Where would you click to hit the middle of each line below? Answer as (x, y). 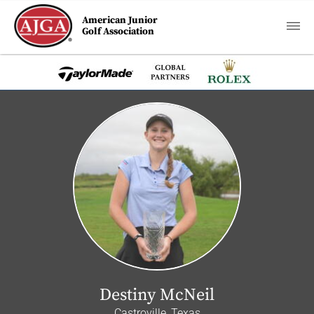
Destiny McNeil (157, 295)
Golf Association (118, 32)
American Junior (120, 20)
